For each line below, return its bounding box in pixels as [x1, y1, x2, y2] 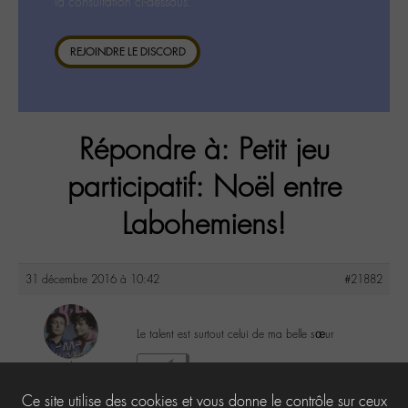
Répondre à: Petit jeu [78, 131, 330, 169]
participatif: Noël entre [66, 168, 342, 207]
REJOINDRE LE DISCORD [69, 45, 186, 58]
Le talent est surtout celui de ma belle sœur [137, 326, 333, 342]
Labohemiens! [122, 206, 286, 244]
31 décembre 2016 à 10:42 [25, 271, 159, 287]
